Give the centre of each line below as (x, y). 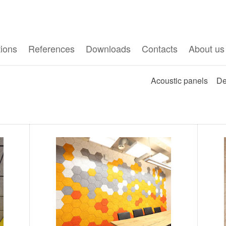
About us (207, 48)
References (51, 48)
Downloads (108, 48)
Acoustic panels (179, 81)
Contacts (160, 48)
